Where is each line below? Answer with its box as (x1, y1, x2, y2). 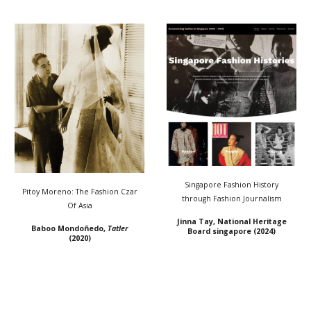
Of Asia (67, 200, 92, 210)
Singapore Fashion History (185, 180, 278, 190)
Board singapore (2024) (187, 226, 276, 237)
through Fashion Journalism (181, 194, 282, 204)
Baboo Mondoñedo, (31, 223, 108, 233)
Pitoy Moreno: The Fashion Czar (22, 186, 137, 196)
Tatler (108, 223, 128, 233)
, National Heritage (212, 217, 287, 227)
